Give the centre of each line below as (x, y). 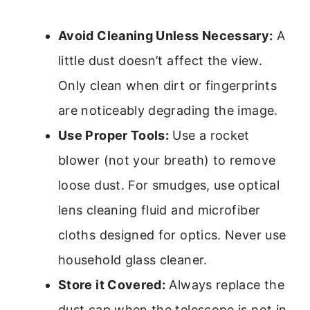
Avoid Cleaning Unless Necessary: (166, 36)
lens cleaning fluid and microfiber (159, 210)
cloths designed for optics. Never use (172, 235)
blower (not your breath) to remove (167, 161)
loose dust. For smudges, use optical (169, 185)
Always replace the (225, 285)
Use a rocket (209, 136)
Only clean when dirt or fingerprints (167, 86)
